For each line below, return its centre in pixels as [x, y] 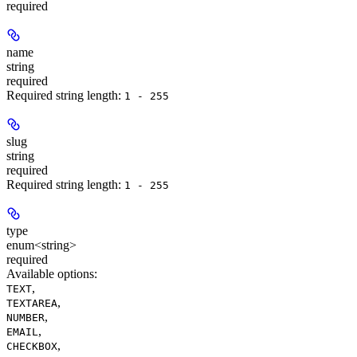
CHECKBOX [32, 347]
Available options [50, 274]
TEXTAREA [32, 304]
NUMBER [25, 318]
